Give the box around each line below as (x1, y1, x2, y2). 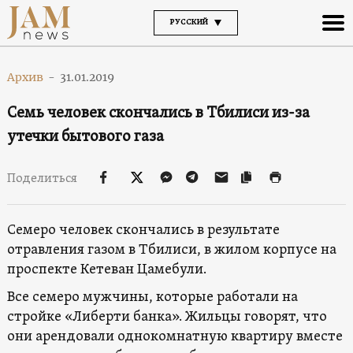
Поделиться (6, 170, 80, 187)
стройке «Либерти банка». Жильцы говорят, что (6, 307, 327, 326)
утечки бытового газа (6, 126, 164, 147)
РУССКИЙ (169, 17, 208, 28)
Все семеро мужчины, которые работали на (6, 288, 298, 307)
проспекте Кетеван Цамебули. (6, 260, 206, 279)
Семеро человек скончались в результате (6, 221, 280, 240)
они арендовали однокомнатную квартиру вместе (6, 327, 343, 346)
